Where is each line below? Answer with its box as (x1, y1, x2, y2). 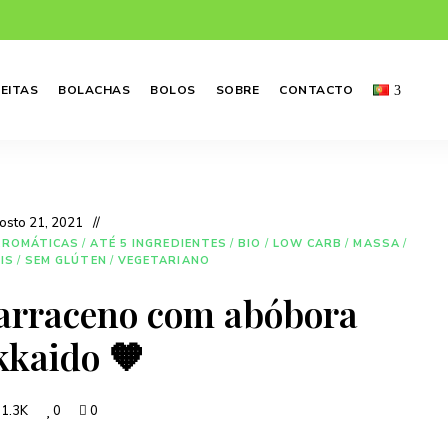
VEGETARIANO (117, 253, 210, 268)
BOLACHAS (58, 82, 131, 98)
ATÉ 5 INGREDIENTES (90, 236, 228, 251)
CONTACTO (279, 82, 354, 98)
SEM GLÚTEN (24, 253, 107, 268)
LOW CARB (272, 236, 343, 251)
